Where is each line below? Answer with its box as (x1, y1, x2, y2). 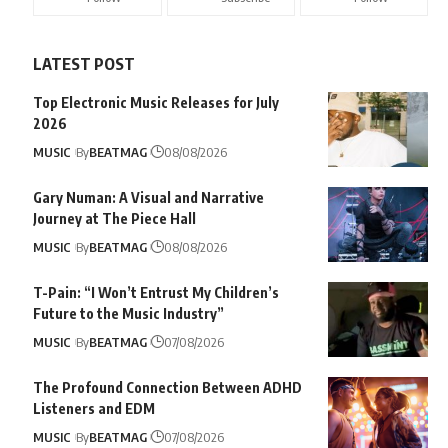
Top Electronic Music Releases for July (33, 94, 280, 112)
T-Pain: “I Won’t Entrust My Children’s (33, 284, 280, 302)
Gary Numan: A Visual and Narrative (33, 189, 265, 207)
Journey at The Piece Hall (33, 210, 197, 228)
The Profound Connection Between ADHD (33, 379, 303, 397)
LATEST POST (33, 54, 136, 75)
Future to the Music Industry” (33, 305, 225, 323)
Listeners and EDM (33, 400, 156, 418)
